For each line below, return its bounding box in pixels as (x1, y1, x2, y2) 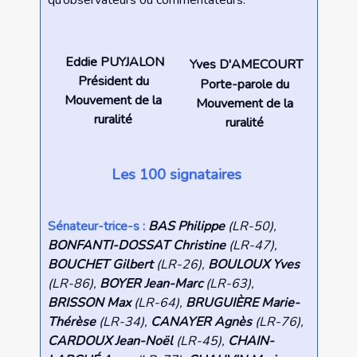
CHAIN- (227, 332, 274, 351)
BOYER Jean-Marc (99, 275, 202, 293)
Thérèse (47, 313, 96, 331)
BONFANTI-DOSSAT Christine (47, 237, 226, 255)
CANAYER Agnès (150, 313, 252, 331)
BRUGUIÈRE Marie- (185, 294, 300, 312)
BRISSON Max (47, 294, 131, 312)
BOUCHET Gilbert (47, 256, 153, 274)
